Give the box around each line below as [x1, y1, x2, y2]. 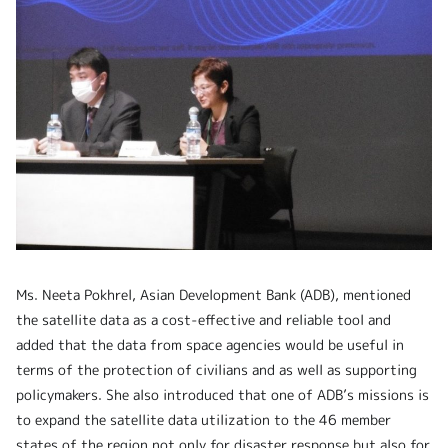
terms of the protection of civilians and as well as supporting [16, 360, 417, 380]
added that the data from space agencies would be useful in [16, 335, 404, 355]
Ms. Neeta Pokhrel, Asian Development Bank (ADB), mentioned [16, 285, 411, 305]
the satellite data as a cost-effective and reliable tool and [16, 310, 391, 330]
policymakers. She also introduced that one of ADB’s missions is [16, 385, 429, 405]
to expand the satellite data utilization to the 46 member [16, 410, 391, 430]
